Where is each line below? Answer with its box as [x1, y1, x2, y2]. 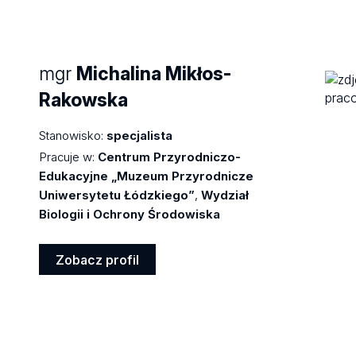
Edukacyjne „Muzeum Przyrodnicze [39, 168, 254, 184]
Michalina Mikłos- [76, 62, 232, 85]
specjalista [106, 127, 173, 143]
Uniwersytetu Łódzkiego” [39, 187, 195, 203]
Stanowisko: [39, 127, 104, 143]
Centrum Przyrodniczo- [98, 149, 242, 164]
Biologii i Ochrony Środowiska [39, 206, 221, 222]
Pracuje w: [39, 149, 95, 164]
